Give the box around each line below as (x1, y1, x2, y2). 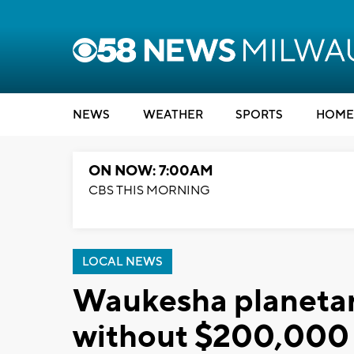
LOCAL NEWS (82, 254, 163, 269)
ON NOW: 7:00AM (88, 162, 213, 180)
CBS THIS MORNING (88, 183, 210, 198)
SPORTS (235, 107, 283, 122)
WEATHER (142, 107, 203, 122)
